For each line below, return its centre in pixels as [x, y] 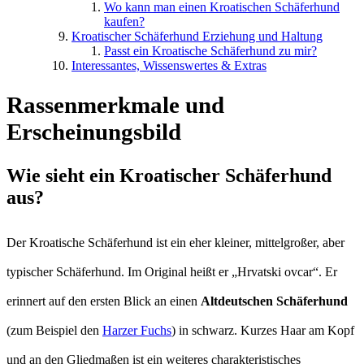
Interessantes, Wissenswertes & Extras [169, 65]
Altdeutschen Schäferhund [274, 301]
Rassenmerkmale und [115, 105]
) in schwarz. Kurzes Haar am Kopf [263, 331]
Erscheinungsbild [94, 132]
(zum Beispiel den [54, 331]
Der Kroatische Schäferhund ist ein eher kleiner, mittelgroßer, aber [175, 243]
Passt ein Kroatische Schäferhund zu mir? [210, 50]
